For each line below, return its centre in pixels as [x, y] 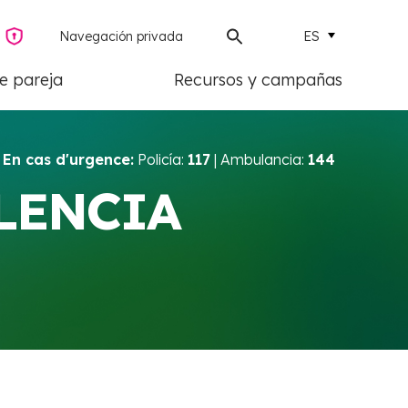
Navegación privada [121, 36]
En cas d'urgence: [68, 159]
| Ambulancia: [259, 159]
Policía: [161, 159]
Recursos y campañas [258, 80]
